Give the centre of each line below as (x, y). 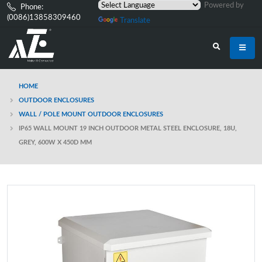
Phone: (32, 7)
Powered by (223, 5)
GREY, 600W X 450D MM (55, 142)
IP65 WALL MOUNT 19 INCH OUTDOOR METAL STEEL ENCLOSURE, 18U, (128, 128)
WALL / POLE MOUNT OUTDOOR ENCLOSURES (91, 114)
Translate (135, 20)
